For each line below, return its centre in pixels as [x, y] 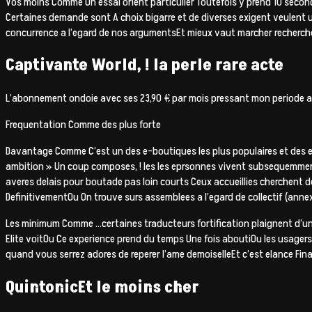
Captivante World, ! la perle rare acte [145, 65]
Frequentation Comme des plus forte [83, 125]
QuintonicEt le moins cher [102, 288]
